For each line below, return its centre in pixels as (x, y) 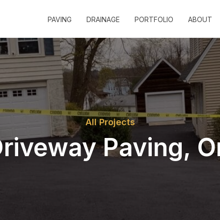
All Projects (110, 122)
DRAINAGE (103, 19)
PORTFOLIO (154, 19)
